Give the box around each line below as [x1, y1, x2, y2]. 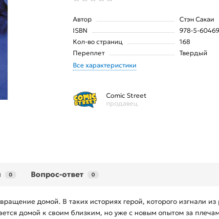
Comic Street [106, 91, 147, 100]
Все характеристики [73, 61, 136, 70]
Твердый [179, 49, 207, 58]
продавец [106, 99, 138, 108]
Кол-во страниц [73, 38, 123, 46]
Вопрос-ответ [31, 170, 84, 179]
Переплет [73, 49, 105, 58]
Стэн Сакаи [179, 15, 214, 24]
